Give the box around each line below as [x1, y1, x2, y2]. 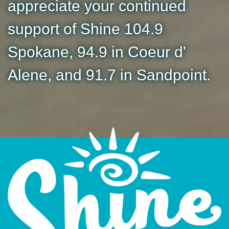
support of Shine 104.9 [8, 20, 163, 37]
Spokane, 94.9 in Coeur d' [8, 43, 186, 60]
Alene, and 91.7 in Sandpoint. [8, 66, 211, 83]
